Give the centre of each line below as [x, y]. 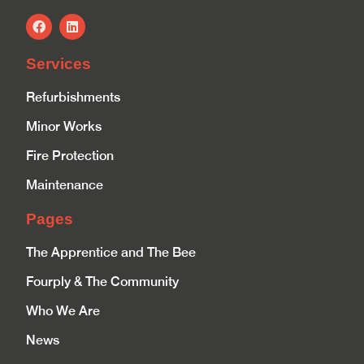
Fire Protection [70, 156]
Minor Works [64, 127]
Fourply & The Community [103, 282]
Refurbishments [74, 97]
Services [59, 64]
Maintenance [65, 185]
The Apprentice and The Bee [111, 253]
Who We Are [63, 311]
